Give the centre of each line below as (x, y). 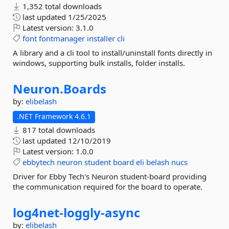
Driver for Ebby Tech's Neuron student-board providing (110, 176)
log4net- (38, 212)
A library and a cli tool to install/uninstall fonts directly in (112, 53)
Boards (85, 89)
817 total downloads (58, 130)
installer (101, 38)
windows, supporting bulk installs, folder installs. (99, 63)
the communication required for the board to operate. (108, 187)
